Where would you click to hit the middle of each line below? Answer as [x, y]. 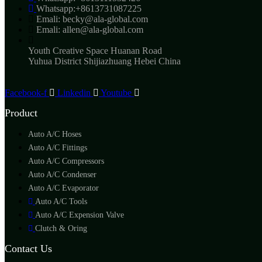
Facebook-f [26, 92]
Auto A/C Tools [61, 201]
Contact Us [28, 248]
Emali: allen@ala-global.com [90, 29]
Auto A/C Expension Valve [80, 215]
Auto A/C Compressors [66, 161]
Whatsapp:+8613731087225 [89, 8]
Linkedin [74, 92]
